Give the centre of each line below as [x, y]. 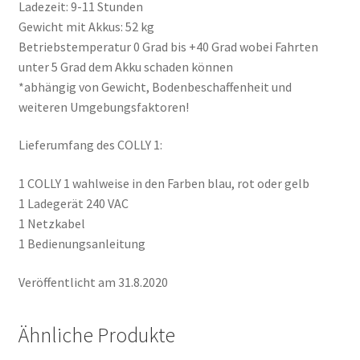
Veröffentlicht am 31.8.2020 [93, 282]
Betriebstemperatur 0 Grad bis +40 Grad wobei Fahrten [168, 46]
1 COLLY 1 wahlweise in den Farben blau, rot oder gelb [164, 183]
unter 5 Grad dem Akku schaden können [125, 66]
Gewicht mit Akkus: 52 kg [86, 26]
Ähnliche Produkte [96, 335]
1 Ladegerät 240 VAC [73, 203]
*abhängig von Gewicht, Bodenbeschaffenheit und [155, 86]
